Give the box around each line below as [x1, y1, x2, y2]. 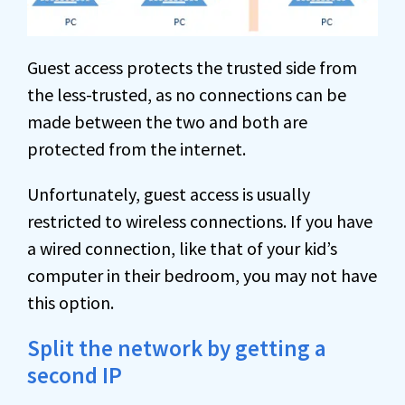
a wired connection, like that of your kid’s [27, 237, 337, 260]
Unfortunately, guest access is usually [27, 183, 310, 206]
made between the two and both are [27, 110, 307, 134]
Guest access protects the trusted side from [27, 56, 357, 80]
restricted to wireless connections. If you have [27, 210, 372, 233]
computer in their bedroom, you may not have [27, 264, 377, 287]
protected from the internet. [27, 137, 246, 161]
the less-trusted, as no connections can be [27, 83, 346, 107]
